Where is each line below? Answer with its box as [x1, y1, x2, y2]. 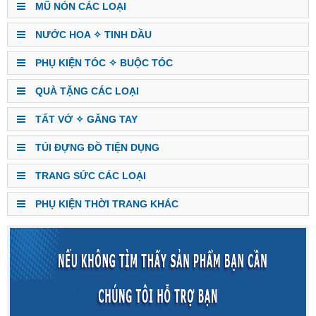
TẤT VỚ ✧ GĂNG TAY [32, 113, 138, 125]
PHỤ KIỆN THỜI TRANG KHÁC [32, 197, 178, 209]
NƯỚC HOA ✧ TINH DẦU [32, 28, 152, 40]
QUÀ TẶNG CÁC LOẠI [32, 85, 139, 97]
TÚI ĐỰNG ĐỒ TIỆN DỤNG [32, 141, 159, 153]
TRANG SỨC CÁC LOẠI [32, 169, 146, 181]
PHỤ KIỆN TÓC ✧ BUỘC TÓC [32, 56, 173, 68]
